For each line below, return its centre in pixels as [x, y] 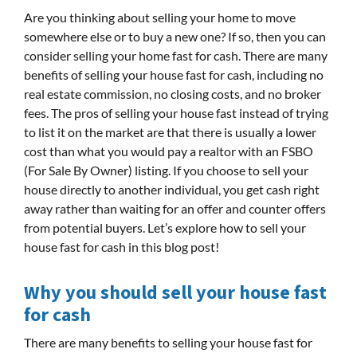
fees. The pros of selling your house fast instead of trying [176, 112]
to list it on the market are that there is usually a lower [170, 131]
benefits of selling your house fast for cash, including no [174, 74]
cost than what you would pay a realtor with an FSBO [169, 151]
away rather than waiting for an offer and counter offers [175, 208]
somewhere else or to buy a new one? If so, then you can [175, 36]
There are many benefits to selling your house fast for [168, 342]
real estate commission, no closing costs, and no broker [173, 93]
